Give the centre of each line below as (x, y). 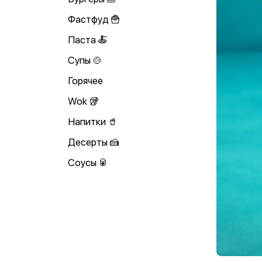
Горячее (85, 81)
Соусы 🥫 (88, 163)
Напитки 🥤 (93, 122)
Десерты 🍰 (94, 142)
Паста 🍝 (88, 40)
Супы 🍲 (85, 60)
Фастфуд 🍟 (94, 19)
